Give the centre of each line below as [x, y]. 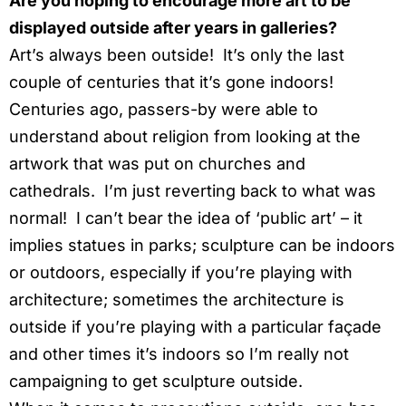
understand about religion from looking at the [185, 136]
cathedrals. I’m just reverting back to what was [193, 190]
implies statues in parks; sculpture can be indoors [202, 245]
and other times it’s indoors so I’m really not [179, 353]
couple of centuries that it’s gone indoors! [174, 82]
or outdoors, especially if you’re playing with [181, 272]
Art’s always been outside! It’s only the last [177, 54]
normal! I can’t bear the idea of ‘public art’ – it [186, 217]
